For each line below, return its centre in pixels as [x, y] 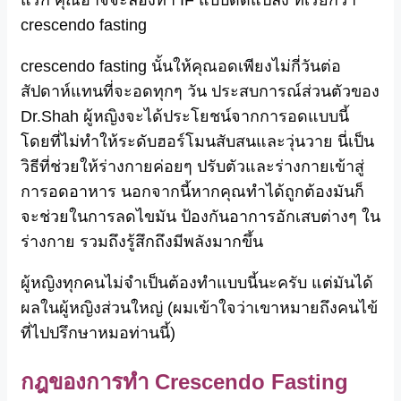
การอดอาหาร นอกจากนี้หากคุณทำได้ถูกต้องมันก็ [192, 191]
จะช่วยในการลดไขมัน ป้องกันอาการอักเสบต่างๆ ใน [200, 216]
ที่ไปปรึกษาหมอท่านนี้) [98, 333]
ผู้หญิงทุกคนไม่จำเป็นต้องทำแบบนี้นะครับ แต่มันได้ [197, 282]
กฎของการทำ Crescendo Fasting [184, 381]
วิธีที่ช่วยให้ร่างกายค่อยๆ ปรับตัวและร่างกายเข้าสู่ [192, 166]
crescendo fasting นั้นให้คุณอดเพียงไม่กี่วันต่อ [181, 66]
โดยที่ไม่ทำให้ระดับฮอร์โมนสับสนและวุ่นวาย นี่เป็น [197, 141]
